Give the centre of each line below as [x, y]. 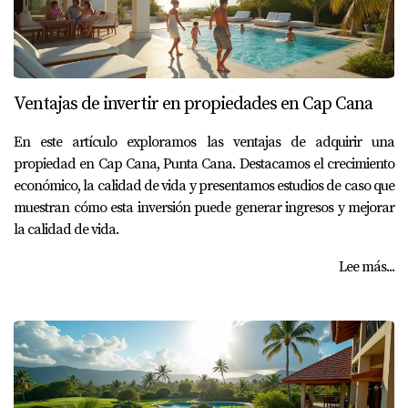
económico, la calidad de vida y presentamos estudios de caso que [204, 186]
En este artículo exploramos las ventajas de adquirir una [204, 142]
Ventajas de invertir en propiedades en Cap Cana [193, 104]
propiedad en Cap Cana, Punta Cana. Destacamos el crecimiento [204, 164]
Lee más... [367, 267]
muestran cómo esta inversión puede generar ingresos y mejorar [204, 208]
